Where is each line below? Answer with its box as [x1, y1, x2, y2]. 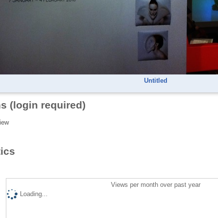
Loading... [19, 190, 48, 198]
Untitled [144, 77, 168, 84]
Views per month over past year [111, 181, 201, 189]
